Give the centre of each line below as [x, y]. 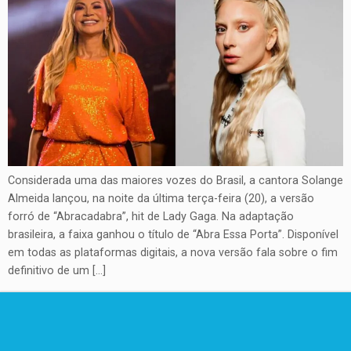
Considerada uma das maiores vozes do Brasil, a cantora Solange [175, 181]
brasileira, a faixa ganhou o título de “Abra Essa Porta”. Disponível [173, 235]
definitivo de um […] [57, 271]
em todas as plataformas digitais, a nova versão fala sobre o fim [173, 253]
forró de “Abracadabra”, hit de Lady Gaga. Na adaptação [151, 217]
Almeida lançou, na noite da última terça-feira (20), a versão [161, 199]
